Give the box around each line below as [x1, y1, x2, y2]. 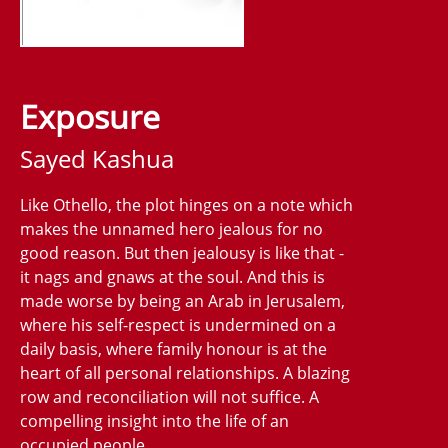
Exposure [20, 94, 160, 138]
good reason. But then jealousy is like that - [20, 241, 344, 264]
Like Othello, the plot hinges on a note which [20, 193, 353, 216]
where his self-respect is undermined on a [20, 313, 336, 336]
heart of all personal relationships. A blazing [20, 361, 350, 384]
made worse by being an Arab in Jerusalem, [20, 289, 345, 312]
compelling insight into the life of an [20, 409, 289, 432]
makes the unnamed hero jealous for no [20, 217, 323, 240]
